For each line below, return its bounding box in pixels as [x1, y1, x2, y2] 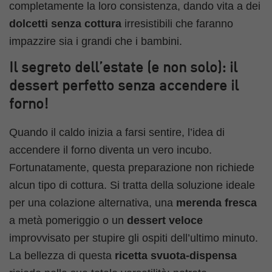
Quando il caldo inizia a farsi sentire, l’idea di [9, 126, 225, 138]
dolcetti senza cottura [9, 18, 121, 30]
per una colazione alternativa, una [9, 196, 176, 209]
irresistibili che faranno [121, 18, 233, 30]
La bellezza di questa [9, 249, 115, 262]
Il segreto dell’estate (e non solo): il [9, 61, 237, 76]
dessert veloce [127, 214, 203, 226]
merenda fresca [176, 196, 257, 209]
